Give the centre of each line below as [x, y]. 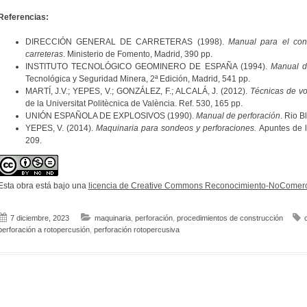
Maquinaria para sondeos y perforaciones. [176, 128]
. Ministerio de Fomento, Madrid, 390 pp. [137, 54]
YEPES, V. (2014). [61, 128]
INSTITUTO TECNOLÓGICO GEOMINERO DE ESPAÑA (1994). [148, 66]
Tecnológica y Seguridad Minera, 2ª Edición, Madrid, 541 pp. [137, 78]
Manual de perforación [238, 115]
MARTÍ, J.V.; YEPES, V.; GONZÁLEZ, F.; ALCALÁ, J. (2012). [138, 91]
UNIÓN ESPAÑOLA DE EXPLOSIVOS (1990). [110, 115]
